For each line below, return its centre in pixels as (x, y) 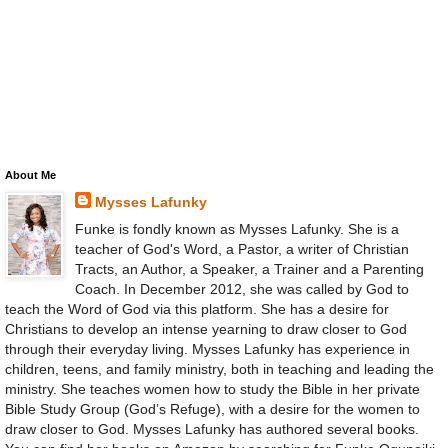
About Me (30, 174)
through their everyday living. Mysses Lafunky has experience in (207, 348)
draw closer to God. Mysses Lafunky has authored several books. (212, 428)
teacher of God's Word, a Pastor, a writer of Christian (241, 248)
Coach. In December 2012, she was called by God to (241, 288)
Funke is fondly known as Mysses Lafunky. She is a (236, 228)
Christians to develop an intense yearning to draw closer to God (206, 328)
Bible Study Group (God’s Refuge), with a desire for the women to (212, 408)
